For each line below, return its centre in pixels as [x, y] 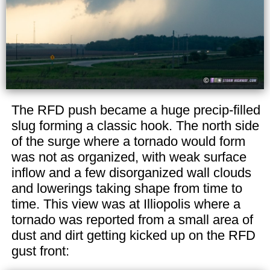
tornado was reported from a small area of [132, 220]
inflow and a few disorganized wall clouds [131, 173]
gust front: [40, 251]
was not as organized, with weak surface [129, 157]
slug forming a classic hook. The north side [135, 126]
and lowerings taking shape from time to [127, 189]
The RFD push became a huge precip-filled [136, 110]
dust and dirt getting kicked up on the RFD [133, 236]
